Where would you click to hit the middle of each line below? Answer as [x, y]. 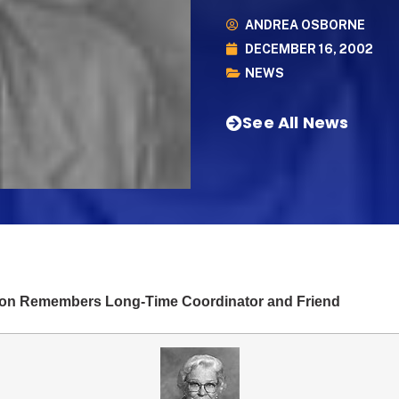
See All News [296, 122]
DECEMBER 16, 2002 [309, 49]
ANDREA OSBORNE [305, 24]
